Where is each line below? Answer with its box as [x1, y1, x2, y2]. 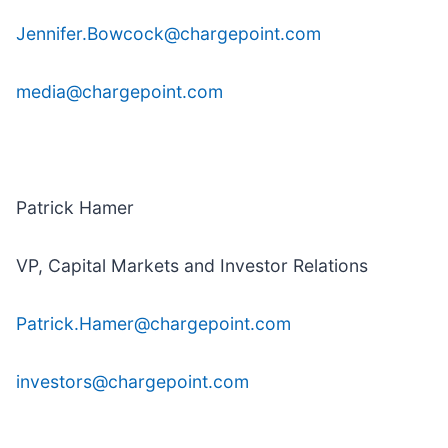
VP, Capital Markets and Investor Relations [16, 255, 368, 277]
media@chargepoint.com [16, 81, 223, 103]
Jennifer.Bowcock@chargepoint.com [16, 23, 321, 45]
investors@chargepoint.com [16, 371, 249, 393]
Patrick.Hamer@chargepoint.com [16, 313, 291, 335]
